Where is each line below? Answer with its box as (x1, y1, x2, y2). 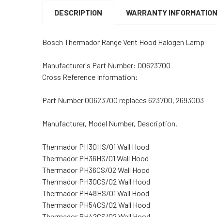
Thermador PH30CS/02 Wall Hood (42, 176, 150, 186)
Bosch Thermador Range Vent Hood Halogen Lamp (42, 37, 204, 46)
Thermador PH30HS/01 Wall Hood (42, 141, 149, 151)
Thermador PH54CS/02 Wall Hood (42, 200, 150, 209)
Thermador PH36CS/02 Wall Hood (42, 165, 150, 174)
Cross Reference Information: (42, 72, 139, 81)
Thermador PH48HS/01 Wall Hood (42, 188, 149, 198)
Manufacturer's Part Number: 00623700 (42, 60, 172, 70)
